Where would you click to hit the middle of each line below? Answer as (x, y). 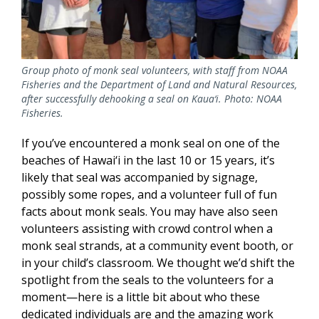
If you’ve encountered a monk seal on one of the (151, 143)
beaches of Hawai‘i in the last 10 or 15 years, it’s (148, 161)
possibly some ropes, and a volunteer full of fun (149, 195)
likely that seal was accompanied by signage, (140, 178)
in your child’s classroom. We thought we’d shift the (158, 263)
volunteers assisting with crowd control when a (147, 229)
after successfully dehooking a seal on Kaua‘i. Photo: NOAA (152, 99)
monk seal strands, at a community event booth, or (157, 246)
